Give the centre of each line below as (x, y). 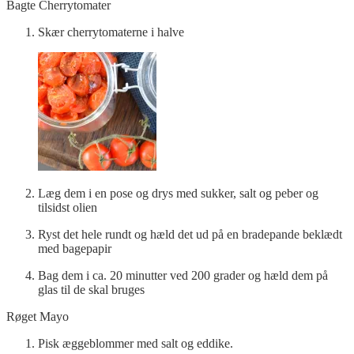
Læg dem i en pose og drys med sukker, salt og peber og (178, 193)
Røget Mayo (38, 316)
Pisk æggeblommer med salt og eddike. (137, 343)
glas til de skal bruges (91, 289)
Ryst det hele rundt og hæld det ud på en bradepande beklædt (190, 234)
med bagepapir (75, 248)
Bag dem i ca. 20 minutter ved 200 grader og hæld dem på (183, 275)
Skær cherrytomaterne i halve (111, 32)
